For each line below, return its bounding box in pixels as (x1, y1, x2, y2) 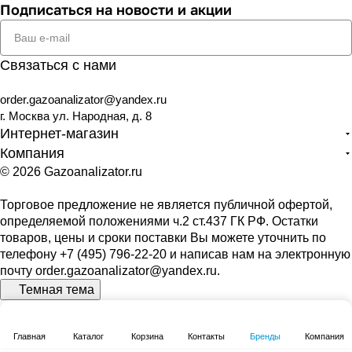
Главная (13, 332, 46, 341)
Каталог (73, 332, 104, 341)
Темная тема (19, 283, 94, 296)
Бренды (250, 332, 280, 341)
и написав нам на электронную (167, 247, 350, 261)
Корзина (131, 332, 163, 341)
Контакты (188, 332, 225, 341)
